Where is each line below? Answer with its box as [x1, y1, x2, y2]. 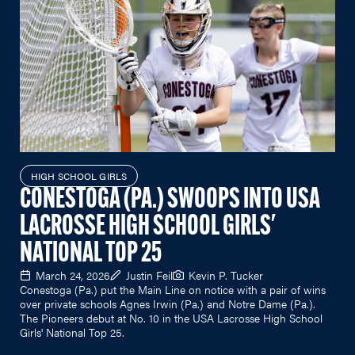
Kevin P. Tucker [189, 266, 263, 283]
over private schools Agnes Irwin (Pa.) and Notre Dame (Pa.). [20, 295, 315, 311]
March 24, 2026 [36, 266, 110, 283]
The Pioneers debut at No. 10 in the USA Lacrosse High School [20, 309, 323, 326]
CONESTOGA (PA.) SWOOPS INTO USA [20, 185, 320, 215]
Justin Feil [126, 266, 173, 283]
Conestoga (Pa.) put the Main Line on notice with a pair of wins [20, 281, 326, 297]
